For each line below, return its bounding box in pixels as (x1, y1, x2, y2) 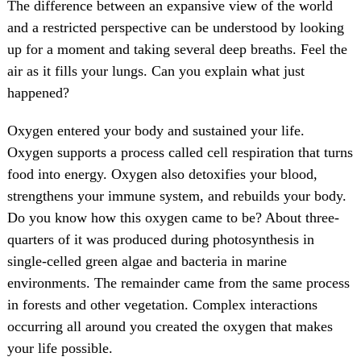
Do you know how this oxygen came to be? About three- (6, 210, 339, 226)
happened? (6, 85, 69, 102)
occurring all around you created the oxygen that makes (6, 318, 333, 335)
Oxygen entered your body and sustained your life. (6, 122, 305, 139)
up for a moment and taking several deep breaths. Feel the (6, 41, 347, 58)
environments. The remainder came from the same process (6, 275, 350, 292)
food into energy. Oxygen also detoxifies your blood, (6, 166, 317, 183)
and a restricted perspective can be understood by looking (6, 19, 344, 36)
